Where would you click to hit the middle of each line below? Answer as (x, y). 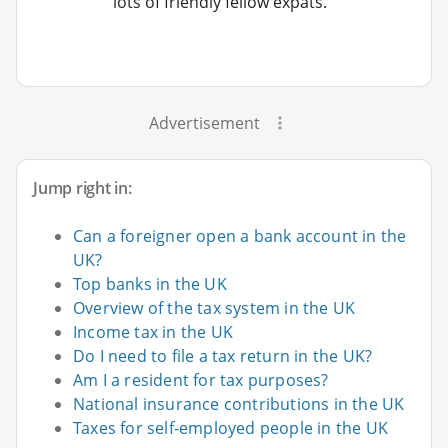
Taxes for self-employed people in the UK (230, 428)
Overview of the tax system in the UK (214, 308)
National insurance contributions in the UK (239, 404)
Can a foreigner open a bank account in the (240, 236)
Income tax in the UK (153, 332)
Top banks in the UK (150, 284)
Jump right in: (82, 188)
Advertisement (204, 123)
